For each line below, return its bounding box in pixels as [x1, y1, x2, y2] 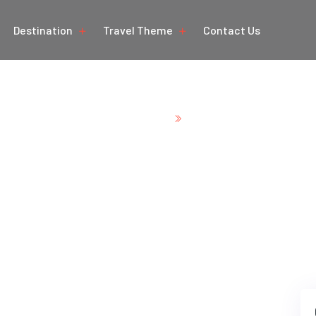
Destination [13, 23, 73, 37]
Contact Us [202, 23, 260, 37]
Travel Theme [102, 23, 173, 37]
